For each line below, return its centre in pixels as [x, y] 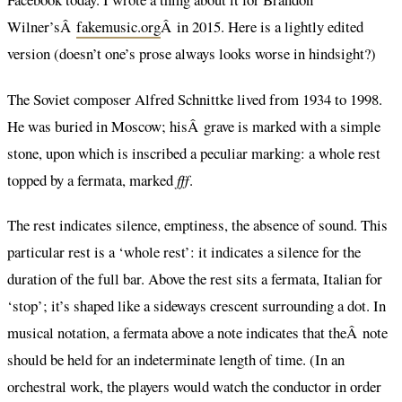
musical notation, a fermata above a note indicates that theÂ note [197, 332]
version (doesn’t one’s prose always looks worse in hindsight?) [192, 54]
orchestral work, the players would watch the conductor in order [194, 386]
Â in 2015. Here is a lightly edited [262, 27]
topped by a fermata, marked [92, 179]
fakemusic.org [118, 27]
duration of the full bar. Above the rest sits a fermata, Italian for [195, 278]
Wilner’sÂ [42, 27]
